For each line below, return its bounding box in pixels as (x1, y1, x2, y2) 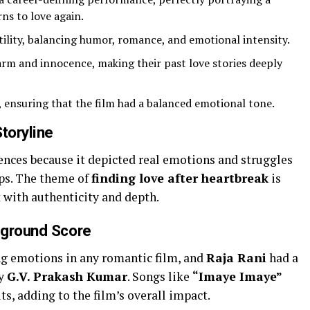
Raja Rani (206, 250, 266, 266)
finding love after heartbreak (91, 170, 268, 187)
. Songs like (127, 268, 192, 285)
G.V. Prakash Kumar (7, 268, 127, 285)
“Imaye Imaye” (192, 268, 282, 285)
